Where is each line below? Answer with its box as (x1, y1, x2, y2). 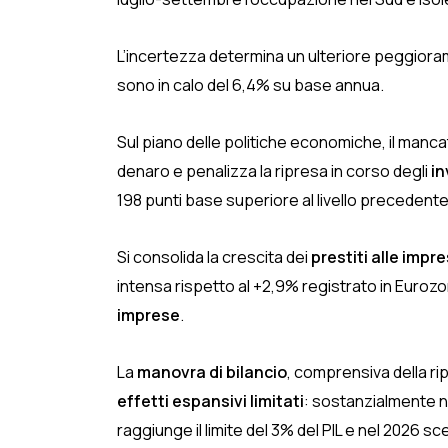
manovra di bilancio (137, 361, 287, 383)
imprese (117, 304, 180, 326)
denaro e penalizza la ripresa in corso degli (117, 160, 431, 182)
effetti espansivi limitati (117, 390, 304, 412)
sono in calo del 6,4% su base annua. (117, 74, 384, 96)
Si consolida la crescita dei (117, 246, 311, 268)
